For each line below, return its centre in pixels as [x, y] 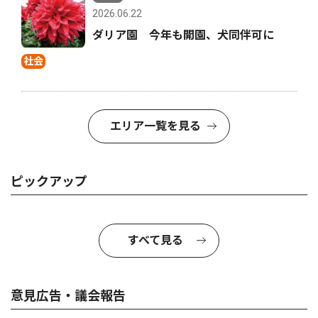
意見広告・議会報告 [68, 296]
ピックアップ [49, 182]
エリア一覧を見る [155, 126]
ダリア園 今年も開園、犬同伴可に [183, 35]
